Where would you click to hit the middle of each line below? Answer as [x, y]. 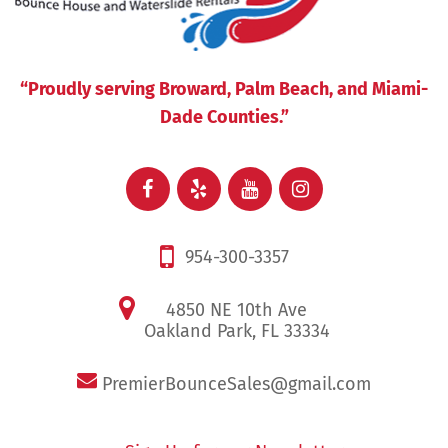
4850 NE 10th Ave [236, 310]
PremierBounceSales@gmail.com [236, 384]
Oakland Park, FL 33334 [236, 331]
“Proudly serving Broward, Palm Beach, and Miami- [224, 90]
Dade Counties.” [224, 118]
